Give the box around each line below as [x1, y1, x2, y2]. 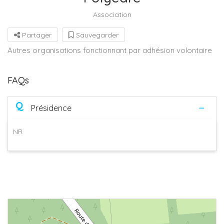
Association [92, 9, 131, 19]
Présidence [31, 102, 71, 113]
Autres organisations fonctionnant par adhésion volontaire [7, 45, 212, 55]
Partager [20, 30, 51, 39]
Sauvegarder [74, 30, 118, 39]
